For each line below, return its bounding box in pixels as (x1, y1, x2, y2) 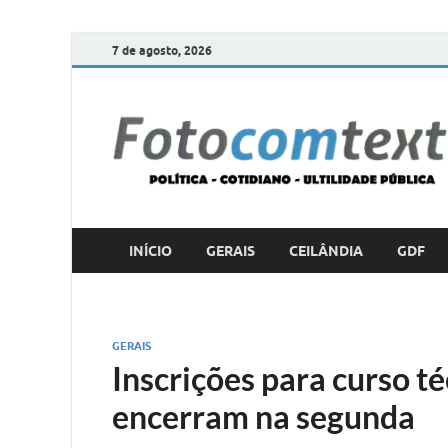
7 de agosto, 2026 (112, 42, 212, 58)
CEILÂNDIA (289, 242, 363, 259)
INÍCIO (129, 242, 172, 259)
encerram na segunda (112, 397, 415, 437)
